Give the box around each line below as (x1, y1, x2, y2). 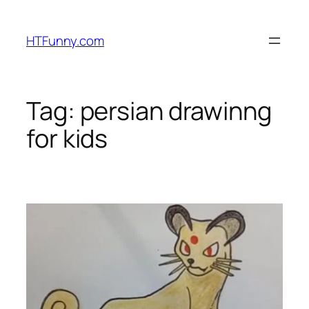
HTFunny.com (26, 31, 104, 50)
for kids (26, 121, 108, 156)
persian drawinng (79, 94, 272, 128)
